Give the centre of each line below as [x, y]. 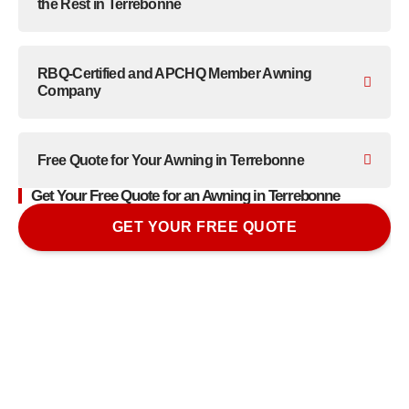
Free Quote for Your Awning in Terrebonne [171, 161]
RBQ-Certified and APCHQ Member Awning [175, 74]
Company [69, 91]
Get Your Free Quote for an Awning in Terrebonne [185, 196]
